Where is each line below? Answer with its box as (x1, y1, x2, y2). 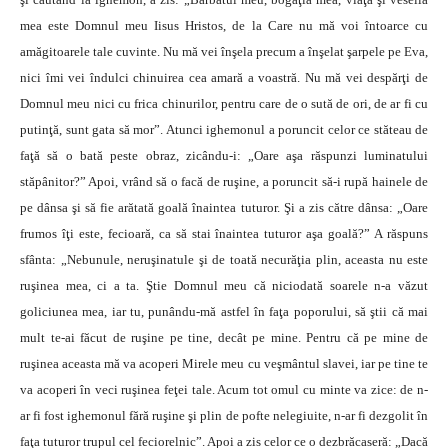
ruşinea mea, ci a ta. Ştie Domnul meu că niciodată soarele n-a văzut (20, 278, 428, 293)
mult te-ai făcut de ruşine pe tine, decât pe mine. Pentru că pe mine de (20, 330, 428, 345)
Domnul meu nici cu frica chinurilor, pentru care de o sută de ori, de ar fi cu (20, 96, 428, 111)
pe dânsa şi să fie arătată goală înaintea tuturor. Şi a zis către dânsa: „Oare (20, 200, 428, 215)
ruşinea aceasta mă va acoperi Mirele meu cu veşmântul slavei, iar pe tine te (20, 356, 428, 371)
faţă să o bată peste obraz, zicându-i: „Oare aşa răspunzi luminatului (20, 148, 428, 163)
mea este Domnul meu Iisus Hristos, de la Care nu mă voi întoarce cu (20, 18, 428, 33)
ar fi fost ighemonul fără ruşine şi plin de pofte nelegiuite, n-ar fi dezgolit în (20, 408, 428, 423)
